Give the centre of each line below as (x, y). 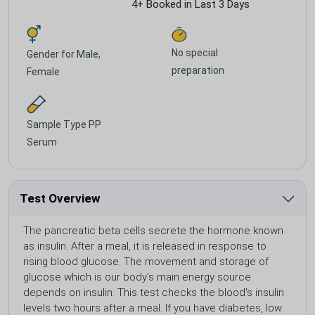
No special (195, 53)
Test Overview (60, 198)
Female (43, 71)
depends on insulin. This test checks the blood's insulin (154, 292)
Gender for (52, 54)
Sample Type (58, 124)
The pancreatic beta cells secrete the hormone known (153, 230)
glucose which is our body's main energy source (137, 277)
